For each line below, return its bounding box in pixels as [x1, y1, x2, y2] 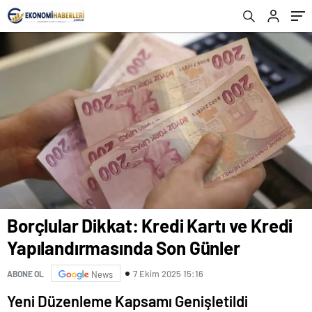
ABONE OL [7, 268, 44, 279]
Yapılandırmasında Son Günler [7, 237, 240, 259]
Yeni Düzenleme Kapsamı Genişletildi [7, 292, 248, 311]
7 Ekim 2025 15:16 [133, 267, 203, 279]
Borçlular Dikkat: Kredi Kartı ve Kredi [7, 214, 293, 237]
